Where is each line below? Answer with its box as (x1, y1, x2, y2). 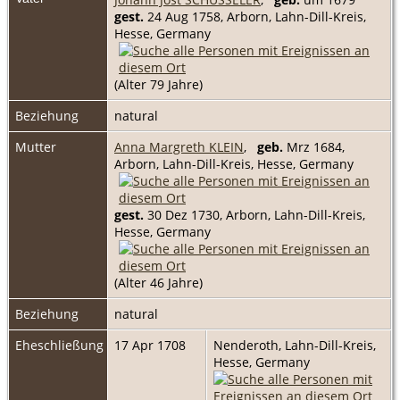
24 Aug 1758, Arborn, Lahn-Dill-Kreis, (144, 7, 366, 25)
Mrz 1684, (283, 137, 345, 155)
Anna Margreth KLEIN (114, 137, 244, 155)
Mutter (15, 137, 56, 155)
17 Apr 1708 (114, 336, 189, 354)
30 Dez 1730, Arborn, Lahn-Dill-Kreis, (144, 205, 365, 223)
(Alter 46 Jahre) (114, 273, 203, 291)
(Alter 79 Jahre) (114, 75, 203, 93)
